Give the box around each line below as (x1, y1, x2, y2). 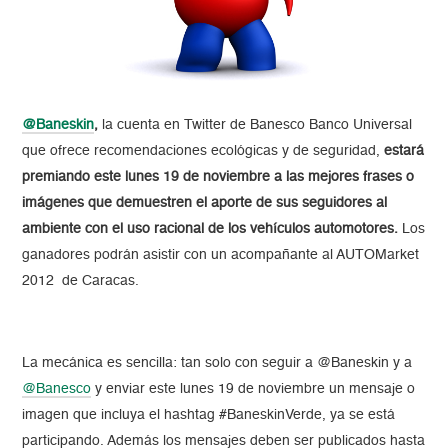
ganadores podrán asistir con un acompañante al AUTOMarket (22, 248, 420, 263)
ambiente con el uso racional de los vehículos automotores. (22, 222, 403, 237)
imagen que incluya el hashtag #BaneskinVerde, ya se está (22, 408, 396, 423)
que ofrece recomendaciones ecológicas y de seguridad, (22, 144, 385, 159)
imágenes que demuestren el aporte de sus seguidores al (22, 196, 388, 211)
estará (384, 144, 425, 159)
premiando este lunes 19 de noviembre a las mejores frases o (22, 170, 415, 185)
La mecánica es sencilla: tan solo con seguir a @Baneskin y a (22, 356, 413, 371)
